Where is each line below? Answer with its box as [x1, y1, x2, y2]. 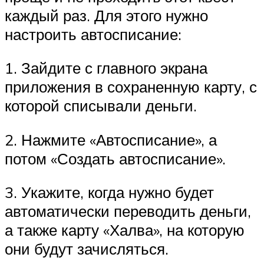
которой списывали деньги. [5, 96, 197, 115]
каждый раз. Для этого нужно [5, 5, 208, 25]
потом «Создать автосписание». [5, 148, 226, 168]
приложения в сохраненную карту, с [5, 77, 257, 97]
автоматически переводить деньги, [5, 202, 251, 221]
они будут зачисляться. [5, 239, 169, 259]
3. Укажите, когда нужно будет [5, 183, 214, 202]
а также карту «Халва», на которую [5, 220, 245, 240]
